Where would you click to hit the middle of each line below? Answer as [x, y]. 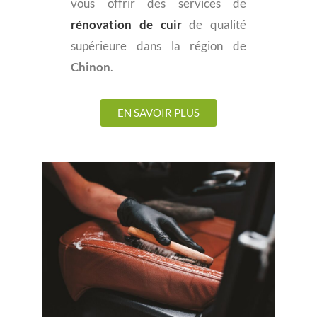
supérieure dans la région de [158, 45]
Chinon [91, 67]
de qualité [214, 24]
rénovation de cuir [126, 24]
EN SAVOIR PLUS [158, 112]
